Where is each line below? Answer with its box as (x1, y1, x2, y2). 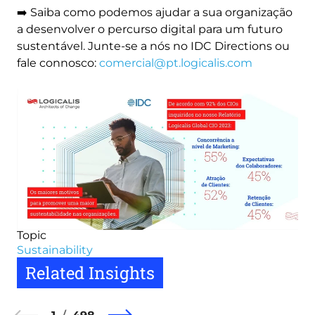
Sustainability (17, 243, 93, 257)
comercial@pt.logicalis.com (99, 56, 252, 70)
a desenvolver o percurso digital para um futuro (17, 22, 283, 36)
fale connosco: (17, 56, 99, 70)
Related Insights (25, 261, 155, 284)
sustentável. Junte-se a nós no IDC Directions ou (17, 39, 290, 53)
